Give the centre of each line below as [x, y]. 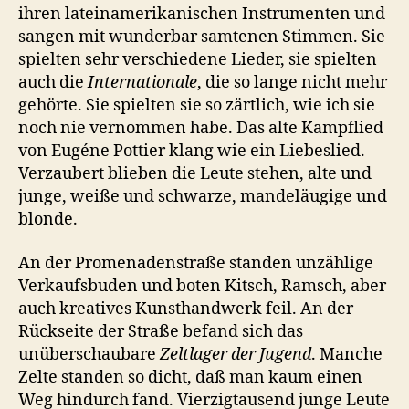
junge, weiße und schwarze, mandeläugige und [203, 197]
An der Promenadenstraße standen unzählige [196, 263]
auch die [53, 83]
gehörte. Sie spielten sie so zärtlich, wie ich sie [197, 105]
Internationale [142, 83]
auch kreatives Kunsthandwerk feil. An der [186, 309]
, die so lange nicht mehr [292, 83]
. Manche [347, 354]
